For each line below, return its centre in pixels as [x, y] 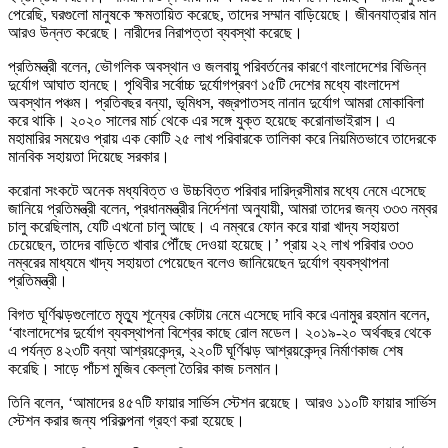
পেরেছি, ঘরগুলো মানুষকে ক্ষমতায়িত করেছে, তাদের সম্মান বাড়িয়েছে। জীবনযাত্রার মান [222, 14]
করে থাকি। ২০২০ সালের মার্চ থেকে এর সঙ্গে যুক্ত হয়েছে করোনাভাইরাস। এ [201, 120]
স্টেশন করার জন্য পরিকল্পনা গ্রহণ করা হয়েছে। [126, 420]
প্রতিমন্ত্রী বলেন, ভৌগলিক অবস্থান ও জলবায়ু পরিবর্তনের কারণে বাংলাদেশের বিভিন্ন [217, 66]
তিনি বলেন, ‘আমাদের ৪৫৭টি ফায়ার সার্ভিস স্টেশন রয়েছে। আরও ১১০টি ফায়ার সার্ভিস [222, 402]
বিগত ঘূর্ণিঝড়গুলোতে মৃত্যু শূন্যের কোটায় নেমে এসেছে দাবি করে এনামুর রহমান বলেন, [219, 314]
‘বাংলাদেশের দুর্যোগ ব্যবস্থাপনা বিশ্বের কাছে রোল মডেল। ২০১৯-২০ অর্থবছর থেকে [219, 332]
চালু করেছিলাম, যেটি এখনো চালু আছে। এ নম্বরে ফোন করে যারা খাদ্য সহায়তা [203, 226]
